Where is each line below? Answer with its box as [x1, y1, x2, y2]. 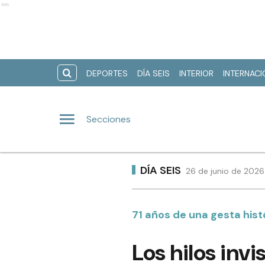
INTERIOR [179, 68, 214, 79]
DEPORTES [86, 68, 128, 79]
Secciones [86, 112, 131, 125]
